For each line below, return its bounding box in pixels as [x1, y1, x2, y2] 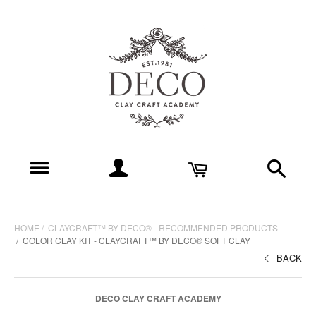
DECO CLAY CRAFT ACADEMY [95, 292, 221, 305]
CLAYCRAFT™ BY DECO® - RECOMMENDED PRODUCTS [48, 221, 278, 233]
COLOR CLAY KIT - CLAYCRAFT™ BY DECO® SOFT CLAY [23, 234, 250, 246]
